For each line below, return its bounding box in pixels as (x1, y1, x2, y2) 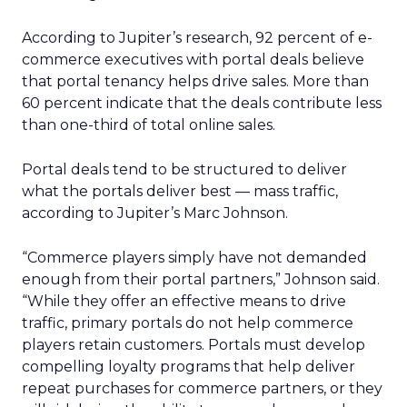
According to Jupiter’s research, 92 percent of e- (22, 29, 372, 46)
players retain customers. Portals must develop (22, 336, 365, 353)
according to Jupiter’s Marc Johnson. (22, 204, 288, 222)
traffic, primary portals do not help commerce (22, 314, 353, 332)
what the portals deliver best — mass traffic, (22, 183, 338, 200)
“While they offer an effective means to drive (22, 293, 346, 310)
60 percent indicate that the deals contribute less (22, 94, 382, 112)
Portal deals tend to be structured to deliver (22, 161, 347, 178)
